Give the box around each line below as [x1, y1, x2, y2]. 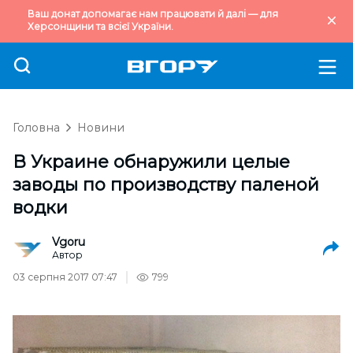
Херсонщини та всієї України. [28, 20, 173, 32]
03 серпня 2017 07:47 [13, 271, 117, 283]
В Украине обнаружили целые [13, 151, 290, 173]
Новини [77, 121, 124, 135]
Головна [13, 121, 60, 135]
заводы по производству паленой [13, 174, 319, 195]
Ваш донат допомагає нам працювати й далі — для [28, 8, 278, 20]
